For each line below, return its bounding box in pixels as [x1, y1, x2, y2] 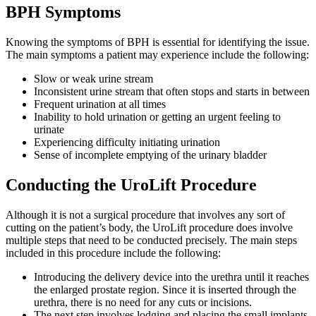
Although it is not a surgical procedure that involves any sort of [6, 208, 285, 221]
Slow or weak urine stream [34, 72, 153, 85]
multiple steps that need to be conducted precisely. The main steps [6, 233, 297, 246]
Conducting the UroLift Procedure [6, 175, 257, 194]
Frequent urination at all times [34, 97, 166, 110]
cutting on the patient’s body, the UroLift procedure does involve [6, 221, 293, 233]
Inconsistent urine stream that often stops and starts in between [34, 85, 310, 97]
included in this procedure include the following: [6, 246, 221, 259]
